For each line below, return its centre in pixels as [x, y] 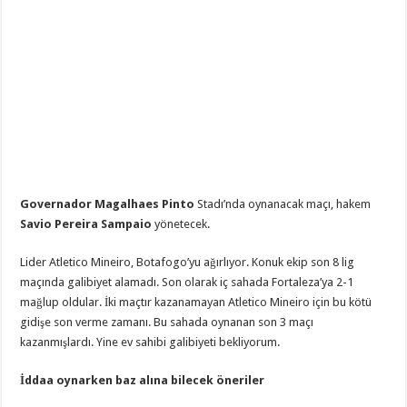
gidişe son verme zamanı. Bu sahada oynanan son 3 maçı [167, 323]
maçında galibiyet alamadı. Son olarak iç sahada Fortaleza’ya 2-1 [187, 283]
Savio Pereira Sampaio [86, 224]
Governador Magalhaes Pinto [108, 204]
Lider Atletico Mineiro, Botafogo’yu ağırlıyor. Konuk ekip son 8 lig [188, 263]
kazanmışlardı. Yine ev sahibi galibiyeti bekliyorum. [152, 342]
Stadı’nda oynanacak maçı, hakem [283, 204]
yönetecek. [181, 224]
